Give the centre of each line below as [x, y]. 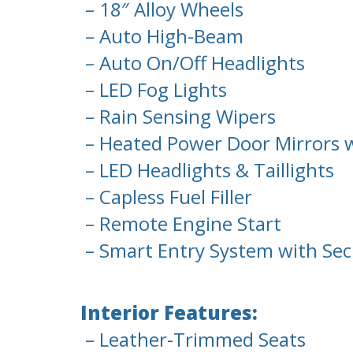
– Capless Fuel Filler [166, 197]
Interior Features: [169, 313]
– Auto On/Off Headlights [193, 63]
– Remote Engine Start [181, 224]
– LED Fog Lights [154, 90]
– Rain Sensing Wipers [178, 117]
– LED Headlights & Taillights [207, 170]
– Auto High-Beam [162, 36]
